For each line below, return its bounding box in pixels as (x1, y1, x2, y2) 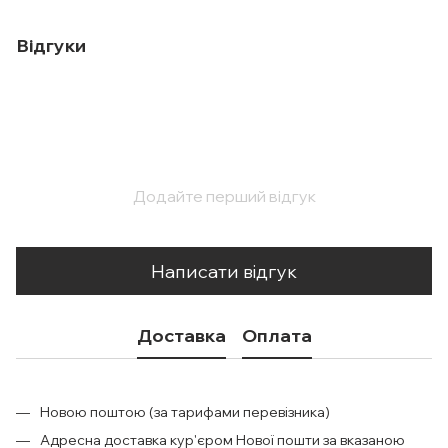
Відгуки (16, 34, 86, 57)
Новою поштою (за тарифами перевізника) (40, 403, 330, 421)
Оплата (241, 323, 312, 347)
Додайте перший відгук (132, 186, 316, 206)
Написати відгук (151, 259, 297, 283)
